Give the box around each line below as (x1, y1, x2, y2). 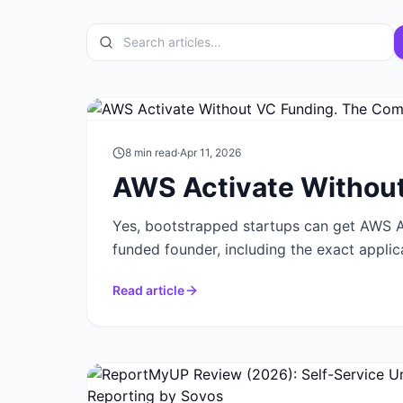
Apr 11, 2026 (180, 146, 241, 159)
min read (131, 146, 177, 159)
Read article (112, 282, 184, 298)
